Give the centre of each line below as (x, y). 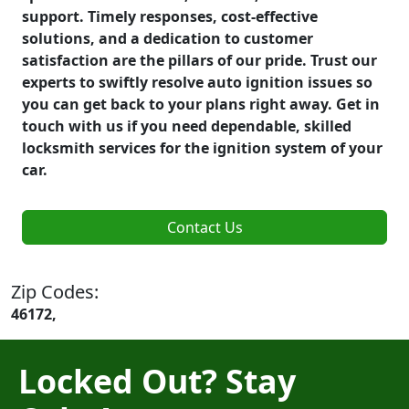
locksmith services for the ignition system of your (202, 147)
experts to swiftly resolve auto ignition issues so (197, 82)
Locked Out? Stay (157, 380)
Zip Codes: (55, 291)
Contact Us (204, 227)
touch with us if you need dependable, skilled (187, 126)
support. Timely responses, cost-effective (170, 16)
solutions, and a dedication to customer (168, 38)
